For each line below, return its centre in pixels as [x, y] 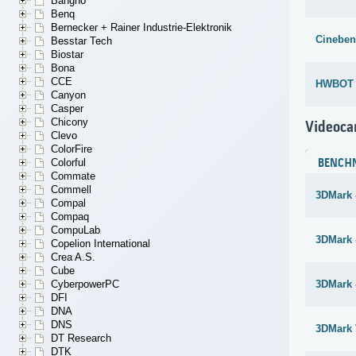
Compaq [70, 217]
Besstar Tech [81, 41]
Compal [68, 203]
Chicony [70, 122]
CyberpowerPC [85, 284]
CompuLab [75, 230]
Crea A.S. [73, 257]
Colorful [68, 163]
